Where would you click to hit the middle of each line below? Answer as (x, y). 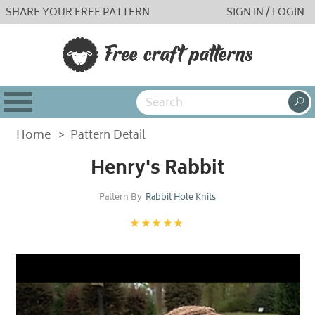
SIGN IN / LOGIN (265, 13)
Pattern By (121, 198)
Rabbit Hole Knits (181, 198)
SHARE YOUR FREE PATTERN (78, 13)
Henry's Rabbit (157, 169)
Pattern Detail (108, 136)
